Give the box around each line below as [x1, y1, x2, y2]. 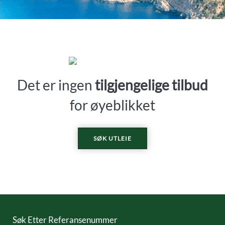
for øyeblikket [70, 96, 155, 114]
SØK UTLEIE [93, 135, 132, 142]
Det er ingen [17, 76, 95, 93]
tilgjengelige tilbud [95, 76, 208, 93]
